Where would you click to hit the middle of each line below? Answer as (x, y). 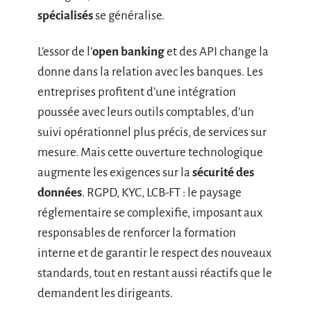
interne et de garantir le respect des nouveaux (154, 253)
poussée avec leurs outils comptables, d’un (146, 112)
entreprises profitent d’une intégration (137, 92)
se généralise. (129, 16)
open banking (128, 51)
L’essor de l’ (65, 51)
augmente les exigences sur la (115, 172)
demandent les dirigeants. (105, 293)
